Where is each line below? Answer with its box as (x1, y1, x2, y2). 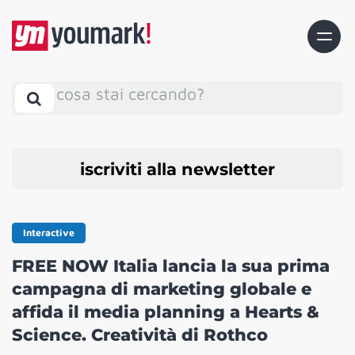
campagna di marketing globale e (12, 279, 311, 300)
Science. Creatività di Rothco (12, 325, 268, 345)
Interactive (23, 227, 74, 239)
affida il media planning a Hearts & (12, 302, 319, 323)
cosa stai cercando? (56, 83, 204, 103)
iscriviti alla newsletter (80, 158, 275, 179)
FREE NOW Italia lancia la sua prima (12, 256, 330, 277)
